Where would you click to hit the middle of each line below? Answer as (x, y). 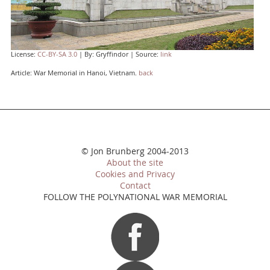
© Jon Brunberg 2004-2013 (135, 152)
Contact (135, 186)
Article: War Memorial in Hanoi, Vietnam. (74, 73)
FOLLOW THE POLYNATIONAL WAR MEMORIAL (135, 197)
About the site (135, 163)
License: (24, 55)
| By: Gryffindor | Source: (118, 55)
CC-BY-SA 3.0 (57, 55)
